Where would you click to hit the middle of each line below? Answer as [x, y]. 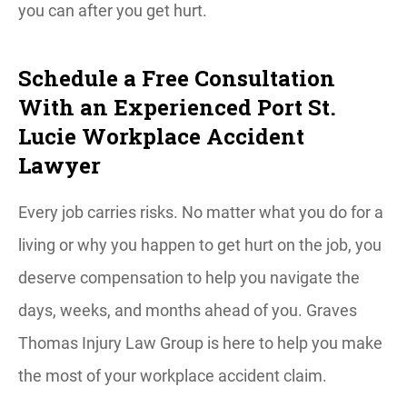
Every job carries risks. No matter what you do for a [201, 212]
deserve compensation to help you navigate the [189, 278]
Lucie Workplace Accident [161, 136]
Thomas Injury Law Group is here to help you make [200, 343]
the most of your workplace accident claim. [173, 376]
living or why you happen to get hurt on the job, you [200, 245]
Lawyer [60, 165]
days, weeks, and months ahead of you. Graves [188, 310]
